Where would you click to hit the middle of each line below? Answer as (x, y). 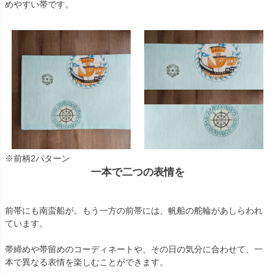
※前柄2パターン (37, 158)
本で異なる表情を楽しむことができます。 (87, 262)
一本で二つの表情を (137, 172)
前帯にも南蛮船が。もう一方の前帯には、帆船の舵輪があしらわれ (134, 210)
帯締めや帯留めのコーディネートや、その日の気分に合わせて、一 (134, 249)
